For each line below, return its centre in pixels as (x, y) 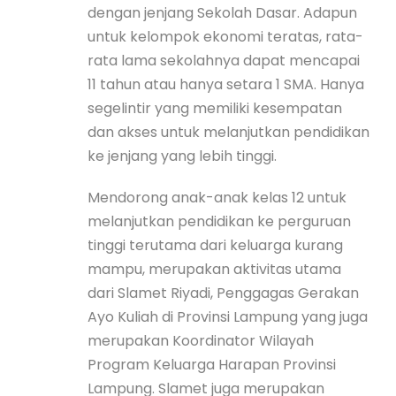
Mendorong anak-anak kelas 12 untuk (217, 197)
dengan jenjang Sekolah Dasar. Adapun (222, 12)
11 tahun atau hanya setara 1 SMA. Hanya (226, 84)
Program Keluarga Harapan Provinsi (212, 364)
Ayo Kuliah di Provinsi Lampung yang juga (228, 316)
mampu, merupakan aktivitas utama (214, 269)
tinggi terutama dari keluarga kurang (215, 245)
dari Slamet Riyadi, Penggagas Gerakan (223, 293)
